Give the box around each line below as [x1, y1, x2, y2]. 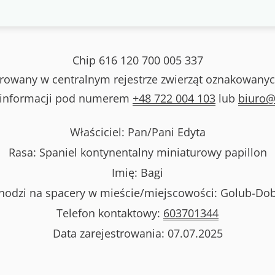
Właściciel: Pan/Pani [69, 124, 177, 139]
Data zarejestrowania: [52, 225, 168, 241]
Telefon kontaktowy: [56, 205, 163, 220]
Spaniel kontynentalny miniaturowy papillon [39, 144, 267, 160]
